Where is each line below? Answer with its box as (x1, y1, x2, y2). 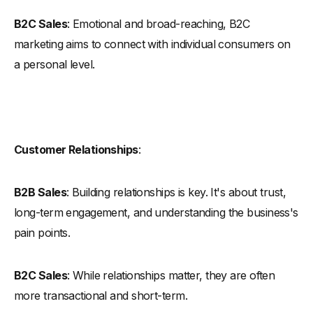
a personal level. (14, 57, 95, 71)
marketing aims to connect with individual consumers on (14, 36, 291, 51)
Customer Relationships (14, 142, 138, 156)
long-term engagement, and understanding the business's (14, 205, 298, 219)
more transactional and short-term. (14, 288, 187, 303)
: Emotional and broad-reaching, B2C (66, 16, 250, 31)
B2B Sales (14, 184, 66, 199)
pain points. (14, 225, 71, 240)
